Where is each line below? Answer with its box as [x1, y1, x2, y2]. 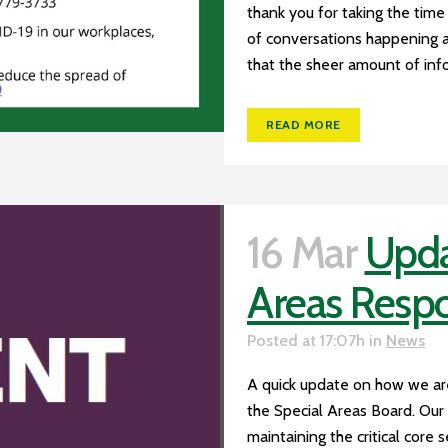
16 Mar [247, 226, 356, 279]
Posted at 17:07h [247, 330, 365, 350]
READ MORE [266, 116, 341, 132]
